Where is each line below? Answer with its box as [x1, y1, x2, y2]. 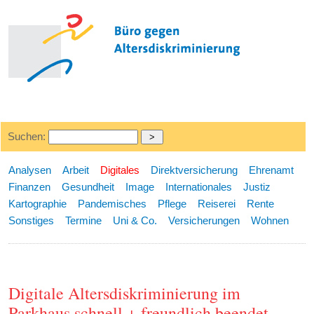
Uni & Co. [113, 214, 158, 226]
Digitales [100, 164, 140, 176]
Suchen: [7, 130, 48, 142]
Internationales [165, 181, 233, 193]
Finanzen [8, 181, 51, 193]
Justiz [243, 181, 271, 193]
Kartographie [8, 198, 67, 210]
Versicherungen [168, 214, 240, 226]
